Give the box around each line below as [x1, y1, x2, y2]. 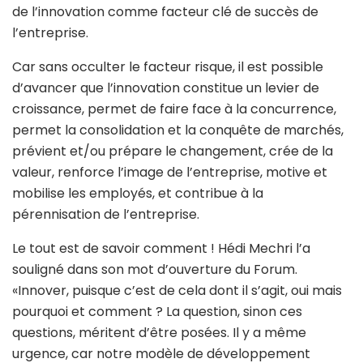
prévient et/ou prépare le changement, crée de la [12, 141, 333, 160]
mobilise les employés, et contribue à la [12, 183, 263, 203]
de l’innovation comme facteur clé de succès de [12, 2, 318, 21]
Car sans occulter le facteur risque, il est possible [12, 57, 323, 76]
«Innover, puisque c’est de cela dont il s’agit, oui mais [12, 280, 342, 300]
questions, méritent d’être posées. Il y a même [12, 322, 306, 342]
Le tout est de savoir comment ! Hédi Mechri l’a [12, 238, 310, 258]
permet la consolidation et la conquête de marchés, [12, 120, 344, 139]
